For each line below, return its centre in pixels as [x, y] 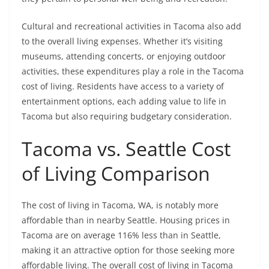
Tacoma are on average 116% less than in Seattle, [121, 235]
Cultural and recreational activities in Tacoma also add [131, 26]
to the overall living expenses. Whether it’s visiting [122, 41]
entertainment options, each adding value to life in [124, 101]
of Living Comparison [116, 174]
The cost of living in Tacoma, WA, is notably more [120, 205]
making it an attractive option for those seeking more [128, 250]
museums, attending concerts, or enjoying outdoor [124, 56]
